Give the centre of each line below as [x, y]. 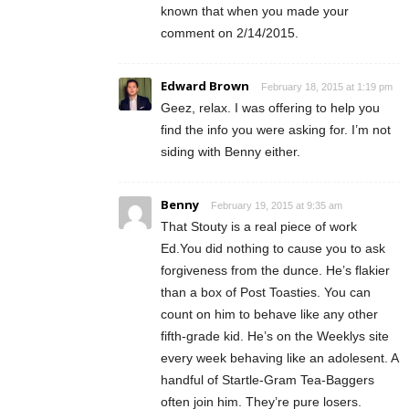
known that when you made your [255, 11]
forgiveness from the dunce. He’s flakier [275, 271]
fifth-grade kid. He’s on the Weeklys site [275, 336]
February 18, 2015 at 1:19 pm [327, 87]
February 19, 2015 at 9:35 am [277, 206]
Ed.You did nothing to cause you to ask [273, 249]
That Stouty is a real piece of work [259, 227]
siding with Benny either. [231, 152]
